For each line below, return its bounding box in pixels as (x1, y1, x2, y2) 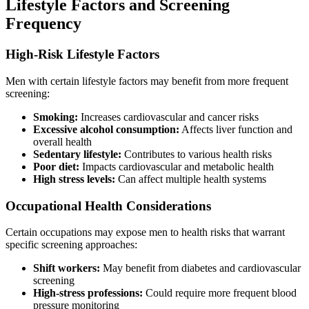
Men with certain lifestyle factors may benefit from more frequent (6, 75, 288, 88)
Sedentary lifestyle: (33, 148, 121, 161)
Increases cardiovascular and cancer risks (78, 111, 259, 123)
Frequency (6, 14, 81, 33)
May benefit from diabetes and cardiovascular (100, 262, 301, 275)
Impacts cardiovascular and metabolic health (79, 161, 274, 173)
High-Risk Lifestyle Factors (6, 47, 159, 62)
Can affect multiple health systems (115, 173, 266, 186)
